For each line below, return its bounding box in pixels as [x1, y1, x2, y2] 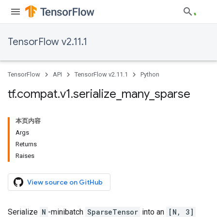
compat [17, 87, 58, 101]
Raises [15, 152, 34, 159]
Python [140, 71, 159, 78]
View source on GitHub [27, 178, 103, 186]
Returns [15, 140, 37, 148]
